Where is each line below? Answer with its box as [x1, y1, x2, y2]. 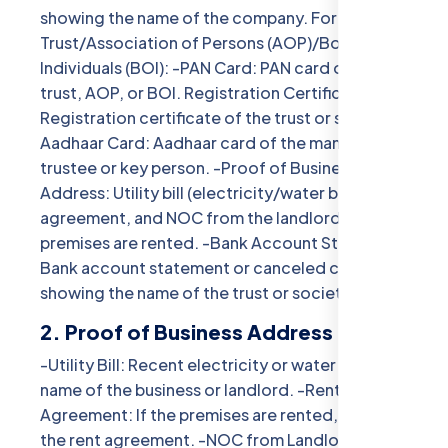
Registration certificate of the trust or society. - [40, 107, 408, 129]
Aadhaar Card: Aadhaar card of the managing [40, 132, 385, 154]
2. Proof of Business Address [40, 319, 333, 345]
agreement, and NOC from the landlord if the [40, 207, 384, 229]
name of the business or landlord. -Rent [40, 379, 341, 401]
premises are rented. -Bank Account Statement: [40, 232, 409, 254]
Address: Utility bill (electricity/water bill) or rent [40, 182, 410, 204]
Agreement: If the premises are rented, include [40, 404, 398, 426]
